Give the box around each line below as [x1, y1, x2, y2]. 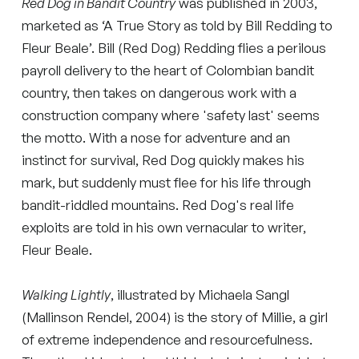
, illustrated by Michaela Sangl [111, 285, 290, 303]
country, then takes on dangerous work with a [22, 83, 297, 101]
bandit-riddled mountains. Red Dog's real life [22, 196, 295, 213]
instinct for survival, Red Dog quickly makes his [22, 151, 305, 168]
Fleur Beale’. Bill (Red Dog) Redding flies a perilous [22, 38, 327, 56]
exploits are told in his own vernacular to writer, [22, 218, 307, 236]
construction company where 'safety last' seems [22, 106, 321, 123]
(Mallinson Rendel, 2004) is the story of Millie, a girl [22, 308, 329, 325]
